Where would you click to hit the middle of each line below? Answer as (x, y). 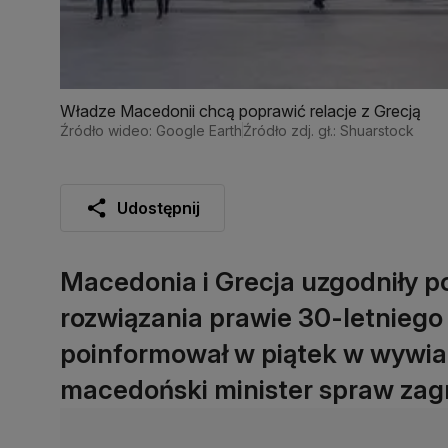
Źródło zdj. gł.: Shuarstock (328, 130)
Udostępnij (158, 207)
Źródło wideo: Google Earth (151, 130)
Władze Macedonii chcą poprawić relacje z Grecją (240, 110)
